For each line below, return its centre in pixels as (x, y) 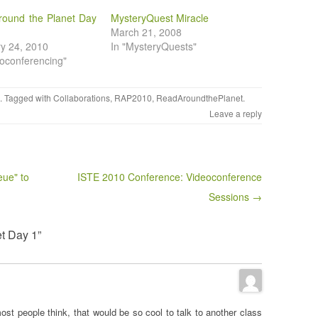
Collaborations (82, 98)
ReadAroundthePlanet (199, 98)
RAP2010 (133, 98)
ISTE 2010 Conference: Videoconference (169, 177)
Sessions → (235, 197)
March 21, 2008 (147, 32)
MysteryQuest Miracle (160, 18)
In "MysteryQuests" (154, 46)
